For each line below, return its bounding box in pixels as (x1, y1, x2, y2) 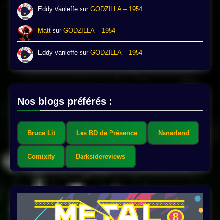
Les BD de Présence (76, 129, 137, 137)
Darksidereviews (75, 153, 125, 161)
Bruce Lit (27, 129, 55, 137)
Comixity (27, 153, 55, 161)
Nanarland (158, 129, 189, 137)
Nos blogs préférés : (17, 96, 112, 107)
